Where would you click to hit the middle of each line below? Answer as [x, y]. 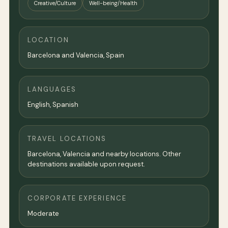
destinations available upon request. [86, 164]
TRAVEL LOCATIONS [67, 139]
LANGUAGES [52, 90]
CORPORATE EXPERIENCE [77, 198]
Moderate [43, 214]
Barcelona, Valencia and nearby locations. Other [104, 154]
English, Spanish [53, 105]
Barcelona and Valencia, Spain [76, 55]
